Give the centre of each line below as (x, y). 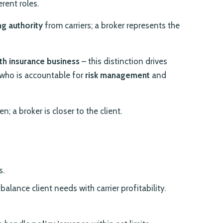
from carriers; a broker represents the (111, 26)
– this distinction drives (123, 61)
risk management (117, 75)
